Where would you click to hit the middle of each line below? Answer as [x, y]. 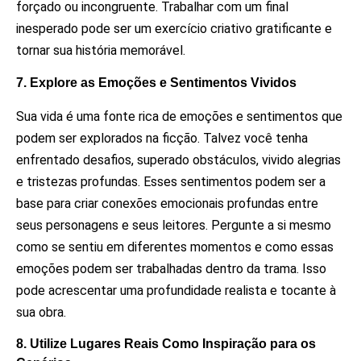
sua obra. [41, 312]
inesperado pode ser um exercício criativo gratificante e [174, 29]
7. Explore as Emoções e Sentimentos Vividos [156, 82]
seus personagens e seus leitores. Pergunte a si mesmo [174, 225]
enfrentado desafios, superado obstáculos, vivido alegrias [178, 160]
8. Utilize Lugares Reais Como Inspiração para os [166, 344]
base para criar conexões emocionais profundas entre [167, 203]
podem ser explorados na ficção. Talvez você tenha [162, 138]
